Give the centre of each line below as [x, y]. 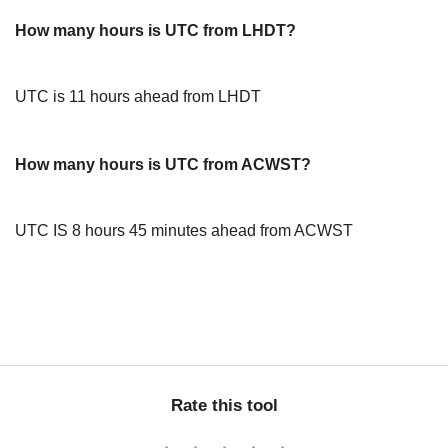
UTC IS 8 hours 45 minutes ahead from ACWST [184, 230]
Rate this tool [224, 405]
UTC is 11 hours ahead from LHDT [138, 96]
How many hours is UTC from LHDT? [155, 30]
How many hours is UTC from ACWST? [163, 164]
